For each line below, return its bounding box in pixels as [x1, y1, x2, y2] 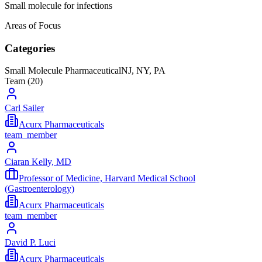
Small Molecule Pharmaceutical [5, 65, 121, 76]
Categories [5, 42, 55, 54]
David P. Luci [5, 237, 56, 248]
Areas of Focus [5, 20, 61, 30]
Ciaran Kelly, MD [5, 157, 71, 167]
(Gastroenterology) [5, 184, 74, 194]
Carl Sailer [5, 103, 44, 113]
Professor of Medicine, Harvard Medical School [19, 173, 195, 184]
